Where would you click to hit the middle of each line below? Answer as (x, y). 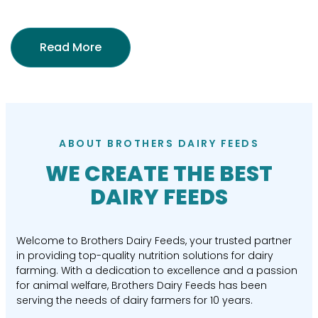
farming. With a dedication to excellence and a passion (157, 271)
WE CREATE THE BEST (159, 174)
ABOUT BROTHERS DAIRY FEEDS (159, 144)
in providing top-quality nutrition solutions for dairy (145, 256)
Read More (71, 48)
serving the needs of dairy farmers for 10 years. (136, 301)
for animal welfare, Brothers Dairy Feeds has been (142, 286)
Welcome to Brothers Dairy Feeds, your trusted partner (154, 241)
